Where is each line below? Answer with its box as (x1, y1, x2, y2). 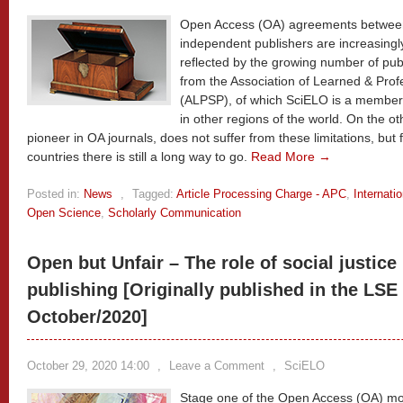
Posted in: (27, 187, 80, 201)
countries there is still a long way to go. (27, 149, 251, 164)
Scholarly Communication (108, 206, 241, 219)
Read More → (251, 149, 331, 164)
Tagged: (132, 187, 174, 201)
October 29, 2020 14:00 (27, 359, 149, 372)
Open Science (27, 206, 101, 219)
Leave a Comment (169, 359, 264, 372)
